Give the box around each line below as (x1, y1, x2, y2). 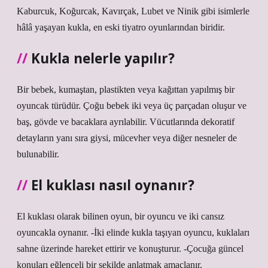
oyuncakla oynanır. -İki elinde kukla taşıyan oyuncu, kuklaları (17, 227, 249, 237)
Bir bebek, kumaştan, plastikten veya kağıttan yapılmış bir (17, 84, 234, 95)
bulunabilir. (17, 149, 59, 159)
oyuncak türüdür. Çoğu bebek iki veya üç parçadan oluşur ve (17, 100, 246, 111)
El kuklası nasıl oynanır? (31, 176, 194, 194)
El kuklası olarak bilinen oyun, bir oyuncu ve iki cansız (17, 211, 224, 221)
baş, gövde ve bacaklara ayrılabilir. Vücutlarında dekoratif (17, 117, 234, 127)
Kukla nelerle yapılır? (31, 49, 175, 68)
